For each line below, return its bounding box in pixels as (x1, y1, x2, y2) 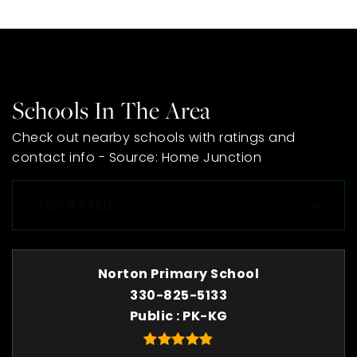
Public (129, 307, 176, 325)
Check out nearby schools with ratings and (12, 128, 296, 147)
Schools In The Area (12, 94, 211, 126)
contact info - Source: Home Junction (12, 148, 261, 167)
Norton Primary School (97, 265, 260, 283)
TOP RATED (37, 195, 112, 214)
